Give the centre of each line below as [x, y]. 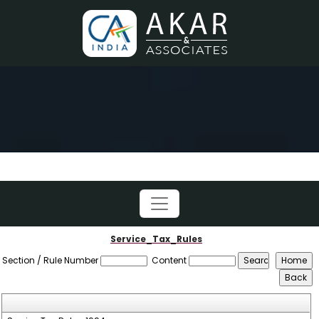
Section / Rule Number [51, 260]
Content [169, 260]
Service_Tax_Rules [156, 239]
